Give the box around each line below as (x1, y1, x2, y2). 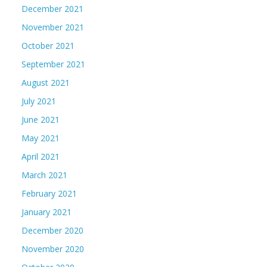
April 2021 (21, 151, 60, 162)
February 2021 (21, 188, 77, 199)
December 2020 (21, 225, 83, 236)
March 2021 (21, 169, 67, 181)
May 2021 (21, 132, 60, 144)
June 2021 (21, 114, 60, 125)
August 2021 (21, 77, 70, 88)
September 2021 (21, 58, 85, 70)
